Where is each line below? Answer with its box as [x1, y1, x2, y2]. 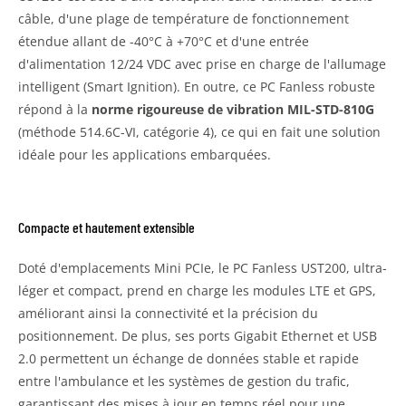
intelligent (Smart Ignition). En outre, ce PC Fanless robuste [18, 77, 375, 95]
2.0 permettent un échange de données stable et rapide [18, 349, 359, 367]
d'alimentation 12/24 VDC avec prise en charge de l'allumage [18, 54, 386, 72]
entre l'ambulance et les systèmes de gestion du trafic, [18, 372, 350, 390]
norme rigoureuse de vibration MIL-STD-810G [92, 100, 374, 118]
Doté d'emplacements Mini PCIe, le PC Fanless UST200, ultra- [18, 258, 387, 276]
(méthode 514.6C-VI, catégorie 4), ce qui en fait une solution [18, 122, 381, 140]
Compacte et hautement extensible [18, 217, 195, 236]
